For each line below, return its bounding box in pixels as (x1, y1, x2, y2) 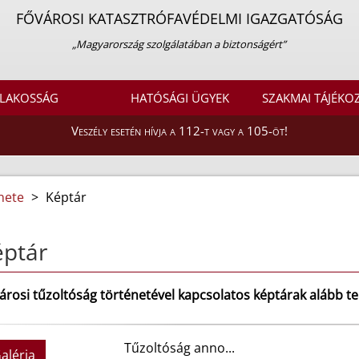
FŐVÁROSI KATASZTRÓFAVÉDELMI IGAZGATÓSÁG (15, 9, 343, 28)
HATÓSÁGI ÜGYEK (130, 90, 229, 107)
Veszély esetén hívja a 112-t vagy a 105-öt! (71, 123, 288, 139)
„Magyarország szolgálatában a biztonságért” (72, 37, 287, 51)
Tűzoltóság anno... (123, 338, 235, 357)
